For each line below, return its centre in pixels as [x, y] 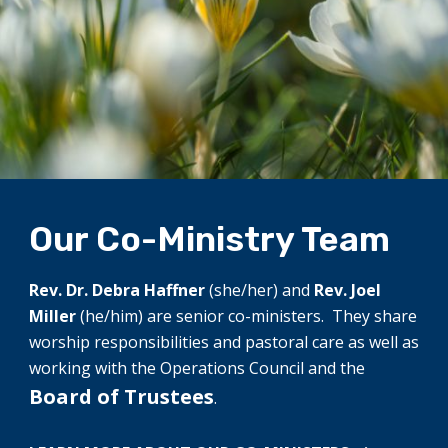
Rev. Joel [347, 290]
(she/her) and [259, 290]
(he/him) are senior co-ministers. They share [246, 316]
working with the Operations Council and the [197, 368]
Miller [52, 316]
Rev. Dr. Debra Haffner [117, 290]
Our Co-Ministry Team [209, 240]
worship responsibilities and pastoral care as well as [224, 342]
